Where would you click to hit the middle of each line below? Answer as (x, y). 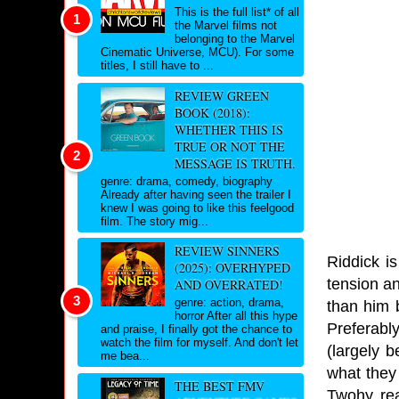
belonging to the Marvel (234, 39)
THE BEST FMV (219, 386)
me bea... (125, 356)
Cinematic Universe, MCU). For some (197, 53)
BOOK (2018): (212, 112)
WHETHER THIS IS (228, 129)
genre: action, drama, (229, 302)
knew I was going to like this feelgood (197, 208)
